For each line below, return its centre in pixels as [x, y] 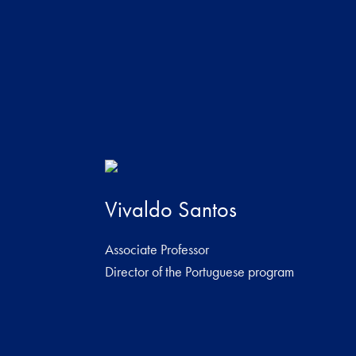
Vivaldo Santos [171, 210]
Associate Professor [157, 250]
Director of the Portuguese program [200, 272]
